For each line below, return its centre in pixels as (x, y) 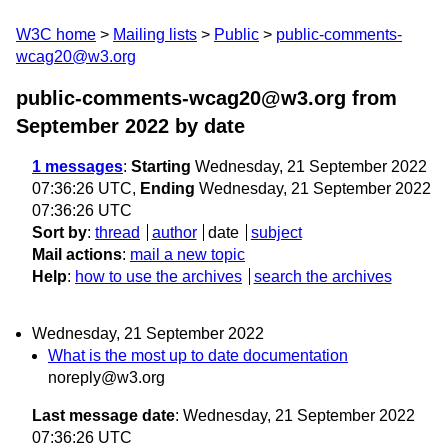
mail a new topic (187, 254)
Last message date (103, 416)
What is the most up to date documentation (198, 356)
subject (276, 232)
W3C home (56, 34)
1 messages (77, 166)
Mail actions (77, 254)
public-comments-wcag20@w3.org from (206, 98)
